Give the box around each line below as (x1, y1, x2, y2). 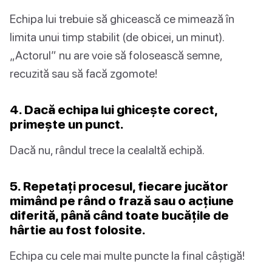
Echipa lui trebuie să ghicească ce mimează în (10, 12, 234, 26)
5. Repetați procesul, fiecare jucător (10, 178, 228, 194)
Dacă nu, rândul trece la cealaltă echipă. (10, 143, 205, 157)
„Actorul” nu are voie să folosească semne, (10, 48, 222, 63)
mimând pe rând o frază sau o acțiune (10, 193, 234, 208)
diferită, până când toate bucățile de (10, 208, 229, 223)
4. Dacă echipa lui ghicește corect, (10, 102, 217, 117)
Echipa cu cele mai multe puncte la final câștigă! (10, 248, 245, 263)
